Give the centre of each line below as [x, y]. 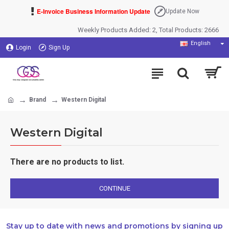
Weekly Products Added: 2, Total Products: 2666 [148, 30]
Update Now [182, 11]
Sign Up [59, 48]
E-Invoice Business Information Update [94, 11]
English [201, 43]
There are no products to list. [67, 162]
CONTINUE [114, 188]
